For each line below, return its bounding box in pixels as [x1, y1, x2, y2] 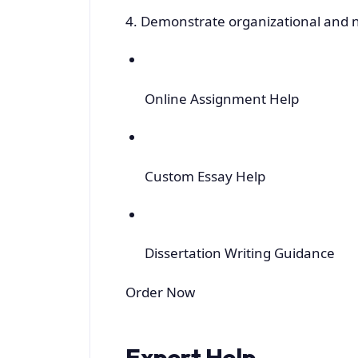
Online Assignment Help [144, 89, 299, 108]
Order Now [125, 282, 195, 301]
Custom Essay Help [144, 166, 265, 185]
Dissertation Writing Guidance [144, 244, 335, 263]
